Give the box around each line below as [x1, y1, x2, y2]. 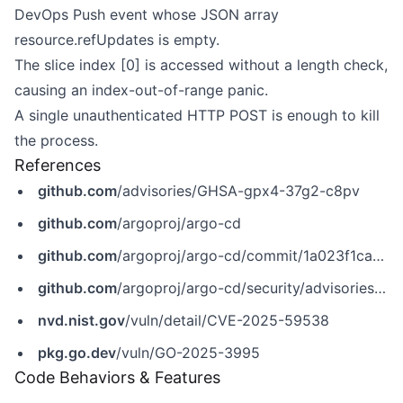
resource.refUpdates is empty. [14, 31, 219, 49]
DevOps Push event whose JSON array [14, 5, 279, 23]
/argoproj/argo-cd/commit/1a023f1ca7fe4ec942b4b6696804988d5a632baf [117, 246, 372, 264]
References [14, 156, 101, 175]
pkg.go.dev [38, 344, 116, 362]
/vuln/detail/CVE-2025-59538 [125, 311, 329, 329]
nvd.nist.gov [38, 311, 125, 329]
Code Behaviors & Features [14, 368, 220, 387]
